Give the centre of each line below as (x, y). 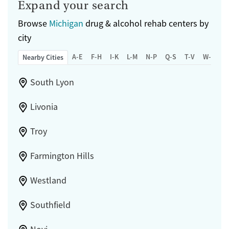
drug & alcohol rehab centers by (146, 24)
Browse (33, 24)
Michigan (66, 24)
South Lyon (52, 83)
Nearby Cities (43, 58)
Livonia (44, 107)
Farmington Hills (62, 156)
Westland (48, 181)
